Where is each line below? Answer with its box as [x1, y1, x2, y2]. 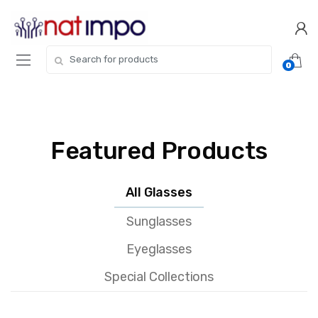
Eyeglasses [126, 241, 192, 257]
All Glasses [126, 184, 192, 200]
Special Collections [104, 268, 214, 285]
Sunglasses [126, 213, 192, 229]
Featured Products [50, 136, 268, 165]
